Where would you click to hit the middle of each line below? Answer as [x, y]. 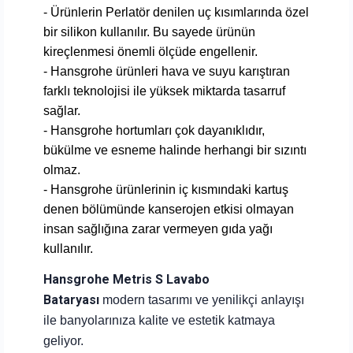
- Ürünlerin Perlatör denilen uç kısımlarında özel [176, 12]
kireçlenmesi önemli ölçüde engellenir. [150, 51]
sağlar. [62, 110]
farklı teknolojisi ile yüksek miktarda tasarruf [164, 91]
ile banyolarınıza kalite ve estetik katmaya [159, 320]
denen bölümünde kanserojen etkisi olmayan [169, 209]
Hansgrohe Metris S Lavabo [126, 279]
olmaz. [62, 169]
